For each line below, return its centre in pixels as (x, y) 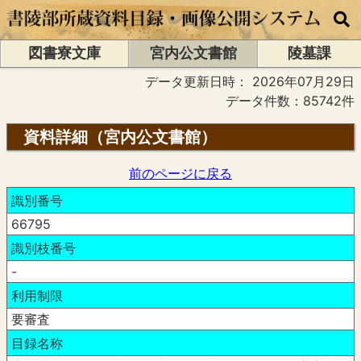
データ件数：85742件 (290, 100)
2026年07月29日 (303, 81)
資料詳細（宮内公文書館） (120, 137)
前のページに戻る (180, 173)
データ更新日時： (199, 81)
